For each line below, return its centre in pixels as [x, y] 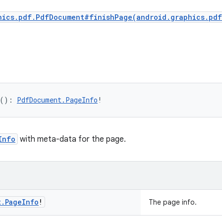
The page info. [173, 202]
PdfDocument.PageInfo [57, 100]
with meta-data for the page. [72, 139]
